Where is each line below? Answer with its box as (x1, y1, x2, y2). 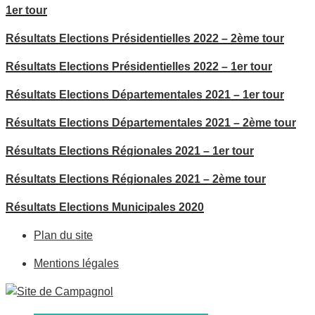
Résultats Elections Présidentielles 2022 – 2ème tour (6, 32, 284, 44)
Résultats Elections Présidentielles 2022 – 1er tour (6, 60, 272, 72)
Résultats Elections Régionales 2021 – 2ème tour (6, 172, 266, 185)
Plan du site (34, 229, 93, 241)
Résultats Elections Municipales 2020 (6, 200, 204, 213)
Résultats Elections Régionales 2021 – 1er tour (6, 144, 254, 157)
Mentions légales (34, 257, 119, 269)
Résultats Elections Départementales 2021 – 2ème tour (6, 116, 296, 129)
